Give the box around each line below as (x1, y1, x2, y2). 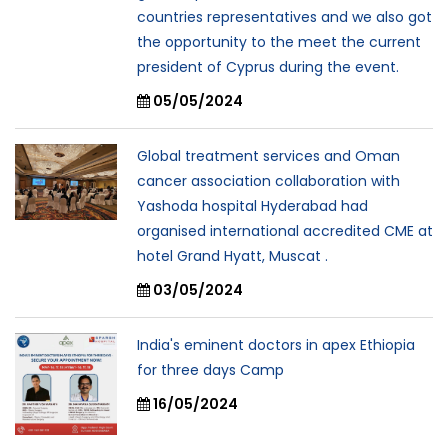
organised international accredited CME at (137, 221, 433, 241)
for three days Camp (137, 360, 284, 380)
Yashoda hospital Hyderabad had (137, 196, 368, 216)
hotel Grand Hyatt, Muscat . (137, 246, 328, 266)
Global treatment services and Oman (137, 146, 400, 166)
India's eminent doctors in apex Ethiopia (137, 335, 415, 355)
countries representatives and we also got (137, 7, 432, 27)
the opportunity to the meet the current (137, 32, 421, 52)
